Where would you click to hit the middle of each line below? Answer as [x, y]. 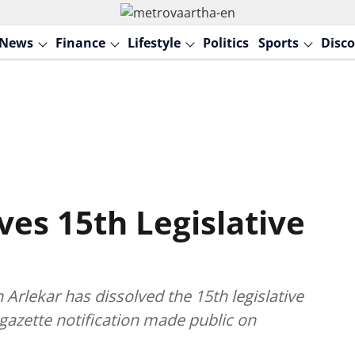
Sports [278, 43]
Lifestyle [154, 43]
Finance [80, 43]
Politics [225, 43]
